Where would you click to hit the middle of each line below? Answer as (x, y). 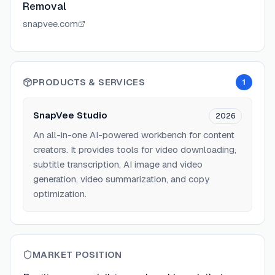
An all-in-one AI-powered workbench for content (134, 135)
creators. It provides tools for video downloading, (135, 149)
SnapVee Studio (70, 115)
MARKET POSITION (77, 254)
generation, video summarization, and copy (121, 179)
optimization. (60, 194)
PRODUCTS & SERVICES (89, 82)
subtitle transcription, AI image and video (118, 164)
